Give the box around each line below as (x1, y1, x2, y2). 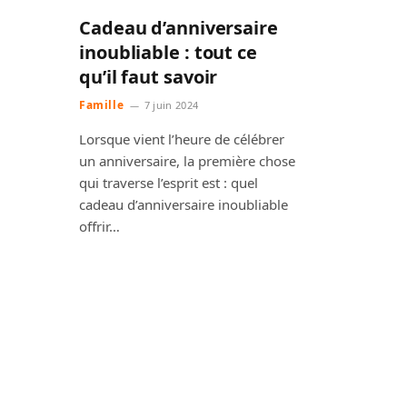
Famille (79, 97, 124, 114)
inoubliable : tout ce (79, 40, 257, 65)
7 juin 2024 (144, 98, 199, 113)
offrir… (79, 217, 120, 236)
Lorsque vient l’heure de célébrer (79, 130, 284, 149)
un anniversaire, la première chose (79, 152, 295, 171)
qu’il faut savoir (79, 65, 218, 90)
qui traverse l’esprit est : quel (79, 174, 258, 193)
